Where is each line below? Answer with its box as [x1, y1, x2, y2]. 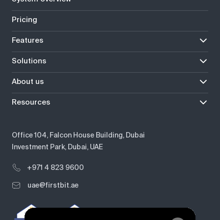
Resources [12, 97, 50, 107]
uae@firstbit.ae [27, 181, 79, 190]
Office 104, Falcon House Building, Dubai [12, 131, 145, 140]
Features [12, 35, 43, 45]
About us [12, 76, 44, 86]
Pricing [12, 14, 37, 25]
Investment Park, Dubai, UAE [12, 142, 103, 152]
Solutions [12, 55, 46, 66]
